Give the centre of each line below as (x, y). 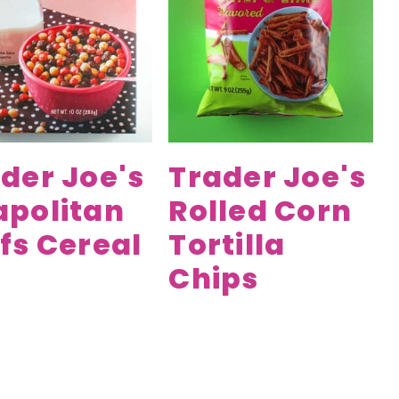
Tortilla (227, 244)
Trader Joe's (268, 176)
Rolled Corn (260, 210)
